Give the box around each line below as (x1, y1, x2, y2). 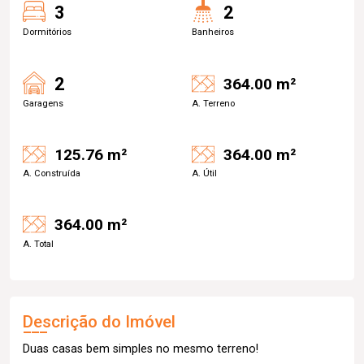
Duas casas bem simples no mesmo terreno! (23, 341, 258, 356)
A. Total (23, 238, 54, 249)
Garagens (23, 97, 63, 109)
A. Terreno (192, 97, 235, 109)
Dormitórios (23, 26, 71, 37)
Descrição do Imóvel (23, 311, 175, 331)
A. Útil (192, 168, 217, 179)
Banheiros (192, 26, 234, 37)
